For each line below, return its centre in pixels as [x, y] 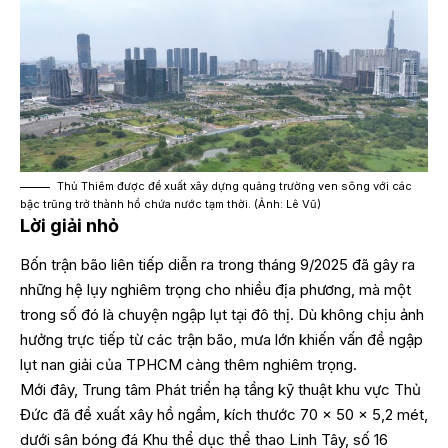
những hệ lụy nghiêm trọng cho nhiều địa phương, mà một [215, 289]
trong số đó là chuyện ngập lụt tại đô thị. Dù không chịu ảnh [222, 314]
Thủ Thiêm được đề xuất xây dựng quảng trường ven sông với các [234, 186]
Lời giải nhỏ [69, 226]
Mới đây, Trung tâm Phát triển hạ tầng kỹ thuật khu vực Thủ [220, 389]
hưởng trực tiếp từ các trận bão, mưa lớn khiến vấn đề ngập [221, 339]
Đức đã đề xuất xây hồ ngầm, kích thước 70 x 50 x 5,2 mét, [224, 414]
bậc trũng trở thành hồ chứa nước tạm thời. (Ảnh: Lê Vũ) [170, 204]
